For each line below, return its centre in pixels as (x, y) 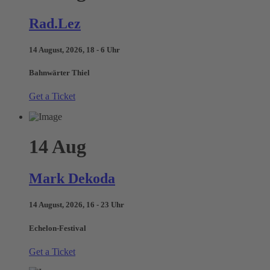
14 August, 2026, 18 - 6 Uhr (74, 50)
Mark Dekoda (72, 179)
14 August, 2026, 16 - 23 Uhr (77, 205)
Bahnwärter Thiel (59, 73)
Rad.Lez (55, 23)
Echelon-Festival (58, 228)
